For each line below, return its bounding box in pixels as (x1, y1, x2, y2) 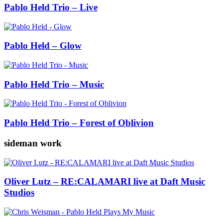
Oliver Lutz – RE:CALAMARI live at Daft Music (4, 176, 205, 187)
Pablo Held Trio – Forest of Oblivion (4, 117, 154, 128)
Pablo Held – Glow (4, 40, 82, 51)
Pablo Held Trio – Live (4, 1, 98, 12)
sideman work (4, 137, 62, 148)
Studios (4, 187, 34, 198)
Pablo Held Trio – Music (4, 79, 104, 90)
